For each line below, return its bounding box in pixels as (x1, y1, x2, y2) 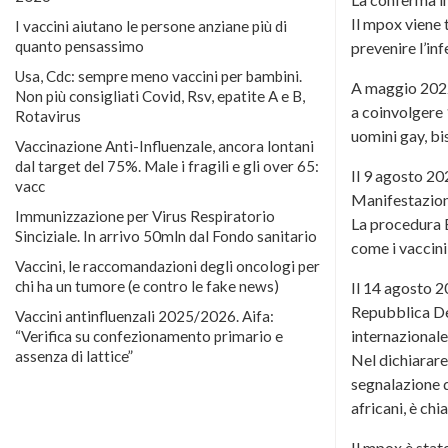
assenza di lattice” (15, 346, 133, 365)
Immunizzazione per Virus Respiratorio (15, 206, 275, 225)
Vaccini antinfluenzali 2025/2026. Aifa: (15, 306, 274, 325)
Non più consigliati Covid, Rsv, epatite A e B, (15, 86, 305, 105)
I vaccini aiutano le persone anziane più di (15, 16, 287, 35)
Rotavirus (15, 106, 81, 125)
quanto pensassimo (15, 36, 144, 55)
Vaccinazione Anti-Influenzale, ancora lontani (15, 136, 314, 155)
